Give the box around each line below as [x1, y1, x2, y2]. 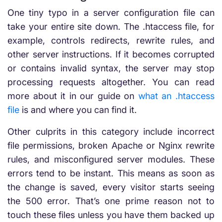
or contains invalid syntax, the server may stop [7, 63, 215, 73]
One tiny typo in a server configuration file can [7, 7, 215, 18]
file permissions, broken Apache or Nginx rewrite [7, 140, 215, 151]
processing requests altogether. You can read [7, 77, 215, 87]
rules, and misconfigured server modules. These [7, 154, 215, 165]
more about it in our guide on [7, 91, 138, 101]
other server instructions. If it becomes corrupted [7, 49, 215, 59]
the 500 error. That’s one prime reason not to [7, 196, 215, 206]
